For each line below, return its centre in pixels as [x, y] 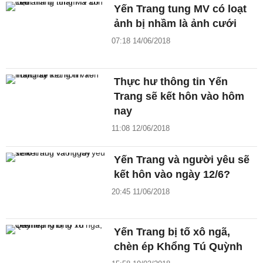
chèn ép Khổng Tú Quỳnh [178, 247]
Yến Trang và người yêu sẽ [182, 159]
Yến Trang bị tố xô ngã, [172, 232]
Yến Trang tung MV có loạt [181, 9]
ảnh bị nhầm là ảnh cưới [176, 23]
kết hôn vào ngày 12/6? [172, 174]
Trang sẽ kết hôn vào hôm [179, 96]
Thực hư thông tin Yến [171, 81]
